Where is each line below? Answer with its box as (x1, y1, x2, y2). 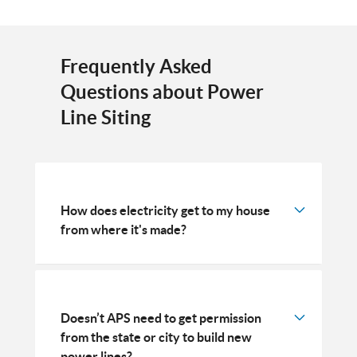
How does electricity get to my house (61, 202, 270, 218)
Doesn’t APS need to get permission (61, 310, 261, 325)
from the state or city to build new (61, 329, 252, 344)
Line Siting (61, 106, 151, 128)
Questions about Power (61, 80, 264, 103)
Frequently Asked (61, 55, 212, 77)
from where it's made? (61, 222, 186, 237)
